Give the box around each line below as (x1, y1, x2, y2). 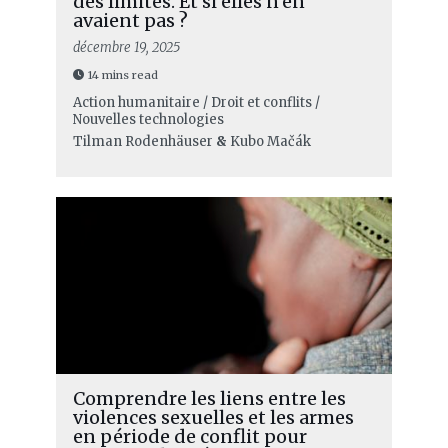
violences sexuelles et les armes (72, 405, 354, 429)
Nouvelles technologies (72, 110, 224, 128)
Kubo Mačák (229, 132, 311, 150)
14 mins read (87, 67, 158, 82)
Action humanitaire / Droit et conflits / (72, 93, 320, 111)
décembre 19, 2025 (72, 38, 180, 56)
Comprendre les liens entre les (72, 386, 346, 410)
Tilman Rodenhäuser (72, 132, 213, 150)
